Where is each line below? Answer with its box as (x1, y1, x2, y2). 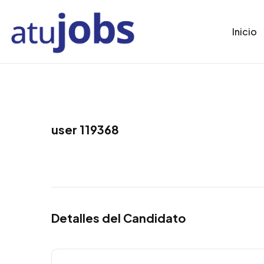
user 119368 (51, 121, 119, 137)
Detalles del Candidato (51, 210, 186, 225)
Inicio (232, 25, 257, 38)
